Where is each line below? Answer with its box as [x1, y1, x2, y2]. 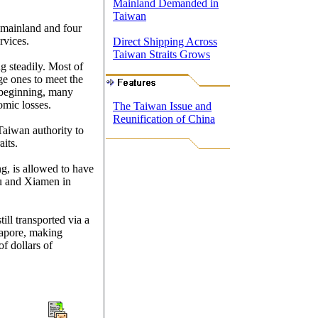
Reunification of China [113, 113, 215, 125]
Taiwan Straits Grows [113, 48, 210, 60]
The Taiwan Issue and [113, 100, 212, 112]
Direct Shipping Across [113, 35, 217, 48]
